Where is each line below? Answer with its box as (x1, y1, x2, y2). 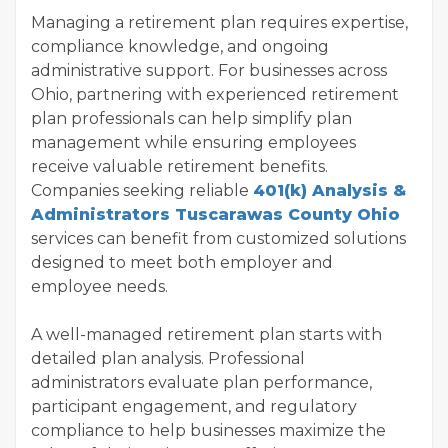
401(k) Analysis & (253, 181, 406, 201)
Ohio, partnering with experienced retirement (31, 85, 399, 105)
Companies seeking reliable (31, 181, 253, 201)
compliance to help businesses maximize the (31, 421, 386, 441)
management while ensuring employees (31, 133, 356, 153)
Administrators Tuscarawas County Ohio (31, 205, 400, 225)
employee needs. (31, 277, 168, 297)
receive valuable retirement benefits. (31, 157, 328, 177)
